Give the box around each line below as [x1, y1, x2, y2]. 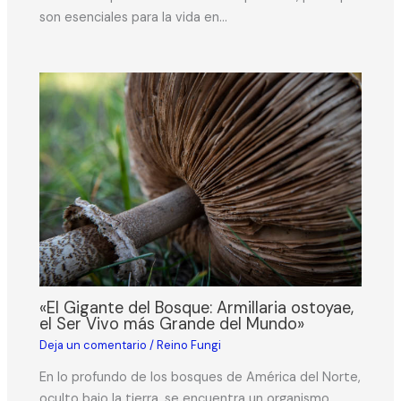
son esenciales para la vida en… [39, 8, 228, 26]
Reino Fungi [157, 337, 222, 354]
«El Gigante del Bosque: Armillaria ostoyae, [39, 296, 354, 319]
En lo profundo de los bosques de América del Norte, [39, 368, 362, 386]
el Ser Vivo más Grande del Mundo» [39, 312, 305, 335]
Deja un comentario [39, 337, 148, 354]
